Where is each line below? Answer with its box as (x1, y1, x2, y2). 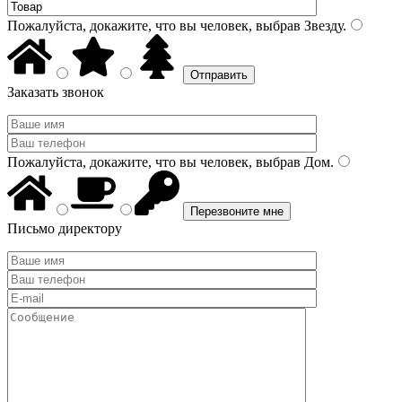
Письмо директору (7, 221, 122, 236)
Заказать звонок (7, 84, 104, 100)
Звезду (301, 18, 343, 33)
